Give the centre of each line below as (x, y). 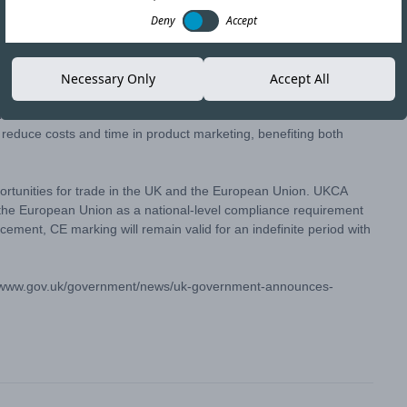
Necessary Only (108, 79)
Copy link (328, 51)
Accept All (299, 79)
